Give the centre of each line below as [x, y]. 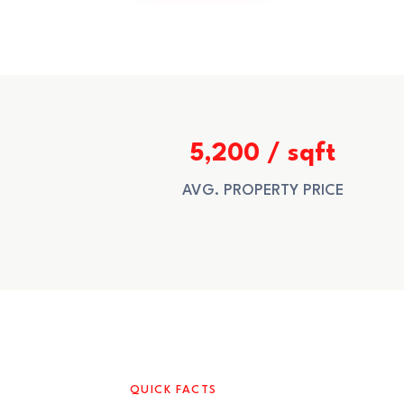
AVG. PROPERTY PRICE [263, 191]
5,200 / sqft [263, 154]
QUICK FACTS [174, 390]
